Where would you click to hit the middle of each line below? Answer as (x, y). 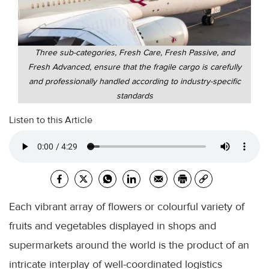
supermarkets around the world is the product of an (129, 245)
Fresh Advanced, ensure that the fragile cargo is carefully (134, 67)
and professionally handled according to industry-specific (134, 82)
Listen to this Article (51, 120)
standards (134, 96)
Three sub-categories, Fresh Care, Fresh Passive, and (134, 53)
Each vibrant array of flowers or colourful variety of (127, 207)
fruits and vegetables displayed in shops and (113, 226)
